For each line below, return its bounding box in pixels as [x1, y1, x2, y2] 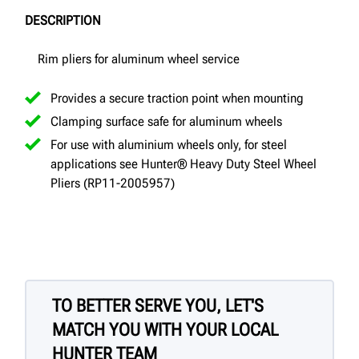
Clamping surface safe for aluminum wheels [50, 113, 282, 129]
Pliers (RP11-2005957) [50, 175, 175, 191]
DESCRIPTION [25, 12, 101, 28]
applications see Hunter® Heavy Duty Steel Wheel [50, 155, 317, 171]
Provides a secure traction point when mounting [50, 90, 304, 106]
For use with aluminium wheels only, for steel [50, 136, 287, 152]
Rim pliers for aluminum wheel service [38, 50, 240, 67]
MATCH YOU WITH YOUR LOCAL [52, 319, 278, 340]
